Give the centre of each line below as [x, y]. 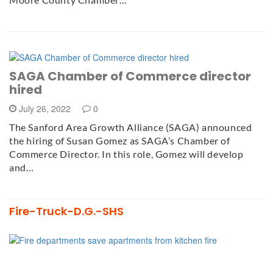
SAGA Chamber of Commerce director [130, 76]
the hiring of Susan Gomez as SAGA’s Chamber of [120, 141]
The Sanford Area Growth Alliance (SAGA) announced [131, 127]
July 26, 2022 [45, 109]
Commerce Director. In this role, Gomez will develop [126, 154]
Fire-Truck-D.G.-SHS [66, 211]
